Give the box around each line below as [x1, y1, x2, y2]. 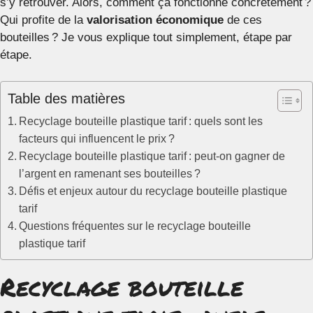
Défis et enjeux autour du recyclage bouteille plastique [19, 184, 288, 198]
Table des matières [8, 91, 125, 107]
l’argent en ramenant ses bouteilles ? [19, 167, 201, 180]
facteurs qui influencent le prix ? [19, 132, 175, 145]
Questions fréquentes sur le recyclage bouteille [19, 219, 252, 233]
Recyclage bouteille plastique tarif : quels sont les [19, 115, 263, 128]
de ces [224, 13, 262, 27]
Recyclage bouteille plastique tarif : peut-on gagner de [19, 150, 286, 163]
